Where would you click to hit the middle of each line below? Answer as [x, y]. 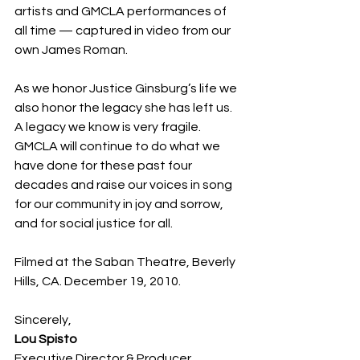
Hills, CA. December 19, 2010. [98, 281]
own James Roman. [71, 49]
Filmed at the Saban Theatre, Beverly [126, 262]
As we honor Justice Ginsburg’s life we [127, 88]
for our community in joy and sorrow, [120, 204]
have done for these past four [104, 165]
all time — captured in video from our [124, 30]
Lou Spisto [46, 339]
